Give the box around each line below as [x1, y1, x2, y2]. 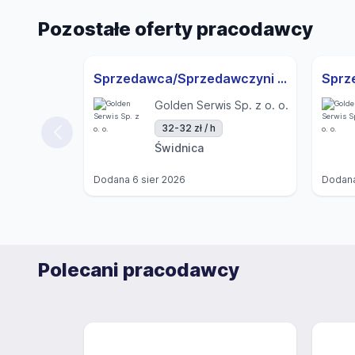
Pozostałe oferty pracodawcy [38, 17, 313, 40]
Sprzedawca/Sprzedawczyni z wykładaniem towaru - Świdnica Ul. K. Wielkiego [277, 71, 287, 86]
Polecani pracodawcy [38, 258, 239, 281]
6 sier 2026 [132, 174, 185, 185]
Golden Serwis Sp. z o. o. [155, 98, 288, 112]
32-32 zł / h [162, 122, 216, 134]
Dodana [94, 174, 132, 185]
